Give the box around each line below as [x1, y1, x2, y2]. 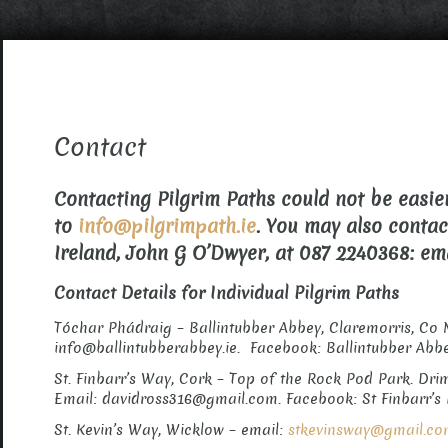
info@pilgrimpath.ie [78, 213, 257, 240]
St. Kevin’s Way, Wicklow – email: [54, 420, 289, 441]
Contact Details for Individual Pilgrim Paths [54, 281, 400, 305]
